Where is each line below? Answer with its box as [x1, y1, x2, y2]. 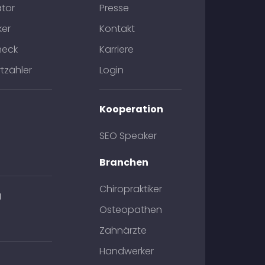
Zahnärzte [99, 224, 147, 237]
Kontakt [99, 22, 135, 35]
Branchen [99, 156, 148, 169]
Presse [99, 1, 129, 15]
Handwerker [99, 244, 154, 258]
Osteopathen [99, 203, 162, 216]
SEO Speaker [99, 129, 157, 143]
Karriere [99, 43, 134, 56]
